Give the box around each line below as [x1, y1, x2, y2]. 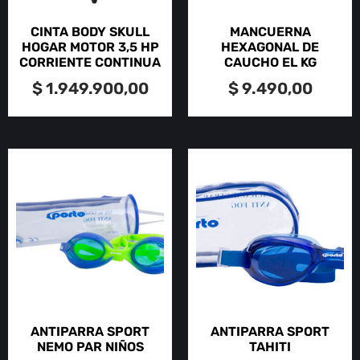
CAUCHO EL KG [223, 55, 317, 71]
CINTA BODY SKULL [31, 24, 149, 40]
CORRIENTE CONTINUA [19, 55, 161, 71]
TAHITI [249, 339, 291, 355]
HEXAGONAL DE [221, 39, 319, 55]
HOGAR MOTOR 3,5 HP [21, 39, 159, 55]
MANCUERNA [229, 24, 311, 40]
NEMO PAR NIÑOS [36, 339, 144, 355]
